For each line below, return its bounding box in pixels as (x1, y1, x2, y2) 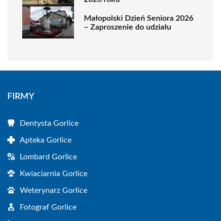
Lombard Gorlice (20, 153, 77, 161)
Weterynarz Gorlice (20, 186, 87, 194)
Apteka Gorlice (20, 136, 72, 144)
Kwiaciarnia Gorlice (20, 170, 87, 178)
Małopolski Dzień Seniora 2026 (84, 14, 193, 22)
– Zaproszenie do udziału (84, 23, 171, 31)
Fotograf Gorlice (20, 203, 76, 211)
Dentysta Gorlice (20, 119, 78, 127)
